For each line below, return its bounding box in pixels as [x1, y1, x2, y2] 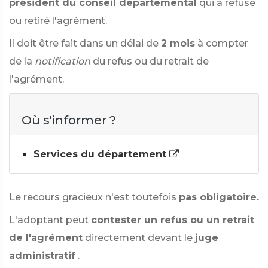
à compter [197, 38, 248, 49]
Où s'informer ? [22, 113, 116, 127]
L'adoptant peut [9, 214, 89, 226]
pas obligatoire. [179, 191, 259, 203]
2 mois [161, 38, 195, 49]
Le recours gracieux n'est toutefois [9, 191, 176, 203]
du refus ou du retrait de [93, 56, 209, 67]
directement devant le [85, 232, 193, 243]
